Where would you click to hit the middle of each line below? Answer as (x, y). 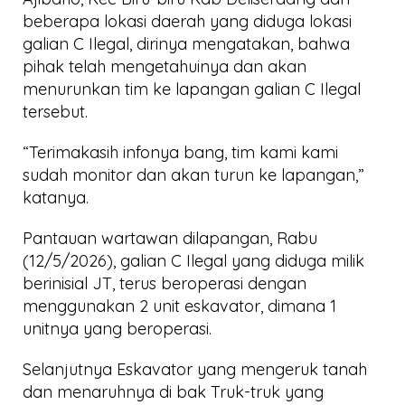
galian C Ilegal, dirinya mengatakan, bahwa (186, 43)
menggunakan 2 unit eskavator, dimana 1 (179, 306)
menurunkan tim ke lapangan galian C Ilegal (192, 89)
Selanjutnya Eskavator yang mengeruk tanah (195, 369)
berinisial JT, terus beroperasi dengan (165, 283)
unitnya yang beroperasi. (117, 328)
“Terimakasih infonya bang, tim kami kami (180, 152)
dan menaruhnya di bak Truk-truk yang (173, 391)
